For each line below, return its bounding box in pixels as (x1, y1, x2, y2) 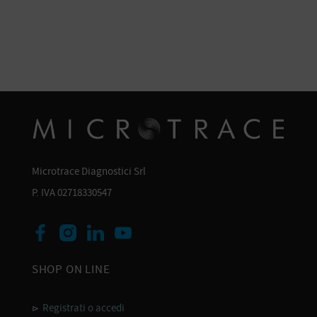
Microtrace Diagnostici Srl (31, 164, 146, 179)
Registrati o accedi (42, 301, 125, 316)
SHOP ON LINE (31, 262, 110, 277)
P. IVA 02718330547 (31, 185, 112, 200)
